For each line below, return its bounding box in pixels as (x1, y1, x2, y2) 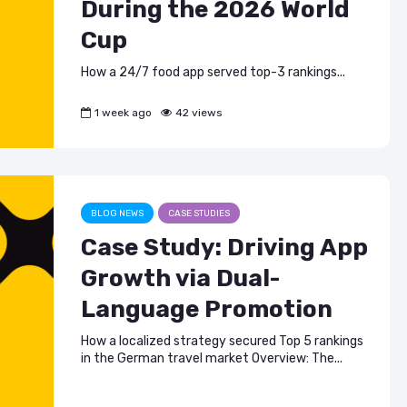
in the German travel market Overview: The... (81, 350, 342, 366)
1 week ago (94, 105, 152, 119)
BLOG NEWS (91, 207, 144, 219)
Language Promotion (81, 294, 333, 323)
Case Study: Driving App (81, 233, 368, 262)
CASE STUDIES (168, 207, 230, 219)
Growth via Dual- (81, 263, 280, 293)
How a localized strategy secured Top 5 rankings (81, 333, 363, 349)
